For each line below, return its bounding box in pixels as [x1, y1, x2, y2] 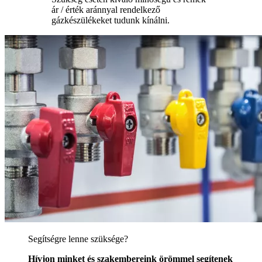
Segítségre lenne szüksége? [28, 233, 128, 244]
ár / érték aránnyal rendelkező [51, 4, 160, 15]
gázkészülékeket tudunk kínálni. [51, 15, 170, 25]
